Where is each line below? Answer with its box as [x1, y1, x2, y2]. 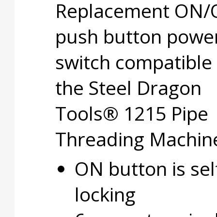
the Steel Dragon [55, 75, 201, 100]
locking [74, 181, 136, 207]
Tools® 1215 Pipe [55, 100, 208, 126]
